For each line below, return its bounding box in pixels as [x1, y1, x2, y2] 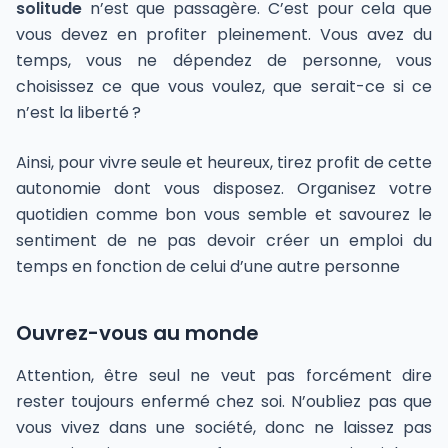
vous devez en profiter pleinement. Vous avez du [16, 23, 432, 47]
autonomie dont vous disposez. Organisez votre [16, 177, 432, 201]
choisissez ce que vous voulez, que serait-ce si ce [16, 75, 432, 99]
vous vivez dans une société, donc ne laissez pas [16, 416, 432, 440]
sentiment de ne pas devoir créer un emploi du [16, 229, 432, 253]
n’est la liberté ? [16, 101, 141, 125]
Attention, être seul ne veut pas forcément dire [16, 364, 432, 388]
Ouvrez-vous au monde [16, 319, 259, 348]
